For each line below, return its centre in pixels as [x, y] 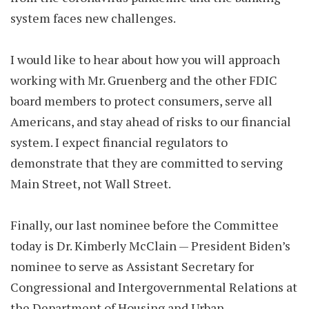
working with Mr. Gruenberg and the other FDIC [144, 80]
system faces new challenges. [93, 18]
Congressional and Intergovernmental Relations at [154, 287]
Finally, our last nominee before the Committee [144, 225]
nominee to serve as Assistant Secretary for [132, 266]
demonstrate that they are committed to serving [147, 163]
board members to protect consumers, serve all [141, 101]
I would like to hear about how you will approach [145, 59]
